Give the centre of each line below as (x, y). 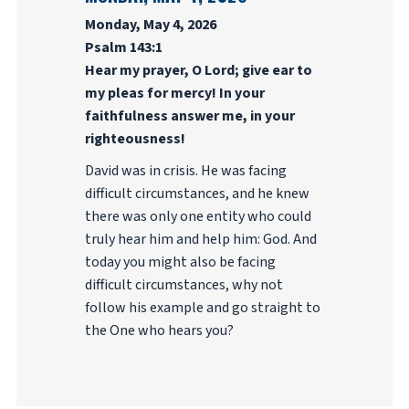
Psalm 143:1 (123, 47)
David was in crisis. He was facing (185, 171)
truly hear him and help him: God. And (200, 239)
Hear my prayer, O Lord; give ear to (198, 70)
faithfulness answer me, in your (189, 116)
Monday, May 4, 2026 (150, 25)
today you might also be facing (180, 262)
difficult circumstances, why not (184, 285)
